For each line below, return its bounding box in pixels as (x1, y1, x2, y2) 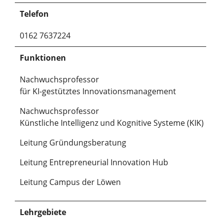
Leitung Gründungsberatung (20, 137, 126, 148)
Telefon (20, 8, 49, 19)
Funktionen (20, 52, 66, 63)
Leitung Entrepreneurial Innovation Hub (20, 156, 168, 168)
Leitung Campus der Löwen (20, 176, 123, 187)
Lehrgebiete (20, 206, 66, 218)
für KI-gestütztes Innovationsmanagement (20, 85, 176, 97)
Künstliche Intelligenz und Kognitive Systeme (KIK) (20, 117, 204, 128)
